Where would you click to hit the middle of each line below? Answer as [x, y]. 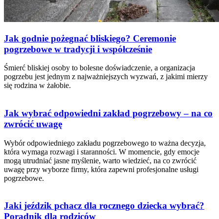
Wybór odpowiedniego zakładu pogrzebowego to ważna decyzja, [105, 143]
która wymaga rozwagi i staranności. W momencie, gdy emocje [102, 152]
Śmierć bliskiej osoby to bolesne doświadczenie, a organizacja [99, 68]
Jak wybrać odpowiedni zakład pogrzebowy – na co [108, 113]
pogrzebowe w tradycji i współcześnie [78, 49]
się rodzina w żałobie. [37, 86]
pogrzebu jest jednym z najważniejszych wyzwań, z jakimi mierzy [106, 77]
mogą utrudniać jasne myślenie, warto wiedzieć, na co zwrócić [100, 160]
